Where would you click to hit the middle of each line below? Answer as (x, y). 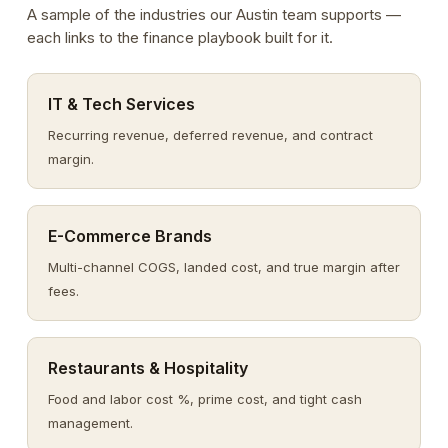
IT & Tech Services (121, 104)
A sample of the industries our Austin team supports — (213, 14)
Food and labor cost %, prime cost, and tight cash (204, 399)
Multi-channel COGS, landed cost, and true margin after (223, 267)
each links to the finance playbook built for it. (179, 37)
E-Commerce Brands (129, 236)
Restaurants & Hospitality (147, 368)
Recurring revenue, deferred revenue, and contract (210, 135)
